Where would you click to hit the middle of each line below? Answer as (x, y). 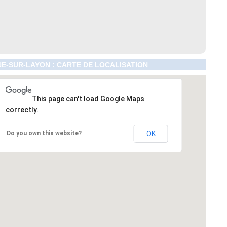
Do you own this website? (44, 134)
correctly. (22, 110)
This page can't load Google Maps (88, 99)
